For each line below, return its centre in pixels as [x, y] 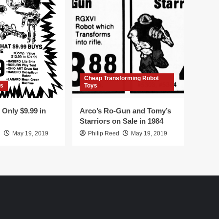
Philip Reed [104, 133]
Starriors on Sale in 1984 [121, 121]
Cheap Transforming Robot [121, 78]
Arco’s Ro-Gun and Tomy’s [125, 111]
